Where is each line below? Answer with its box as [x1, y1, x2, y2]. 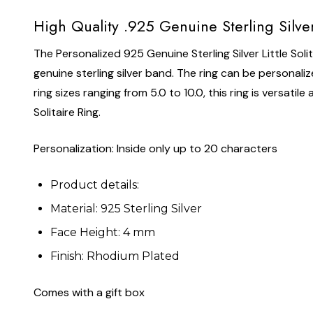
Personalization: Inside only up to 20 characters [34, 140, 280, 156]
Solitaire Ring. [34, 104, 101, 119]
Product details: [50, 177, 139, 191]
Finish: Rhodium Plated [50, 249, 180, 263]
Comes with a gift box [34, 284, 145, 300]
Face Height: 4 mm [50, 225, 155, 239]
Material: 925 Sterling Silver [50, 201, 202, 215]
